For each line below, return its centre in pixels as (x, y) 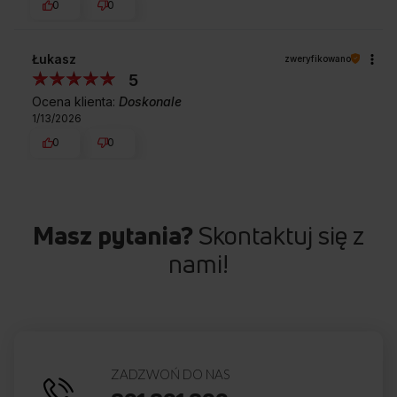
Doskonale (150, 101)
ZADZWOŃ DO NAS (171, 374)
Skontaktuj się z (279, 236)
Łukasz (54, 58)
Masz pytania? (113, 236)
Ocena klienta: (75, 101)
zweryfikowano (318, 58)
